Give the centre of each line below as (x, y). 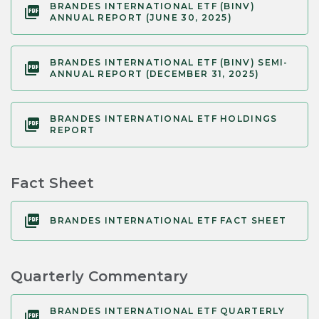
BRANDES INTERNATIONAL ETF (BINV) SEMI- (169, 63)
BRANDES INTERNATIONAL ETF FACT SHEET (168, 221)
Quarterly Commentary (99, 277)
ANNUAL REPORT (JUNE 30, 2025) (141, 18)
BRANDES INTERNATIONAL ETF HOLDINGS (164, 119)
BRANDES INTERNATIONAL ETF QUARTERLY (167, 311)
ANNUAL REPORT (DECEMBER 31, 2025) (155, 74)
